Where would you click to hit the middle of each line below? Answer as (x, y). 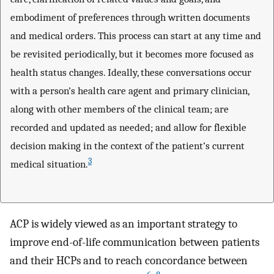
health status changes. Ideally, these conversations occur (131, 72)
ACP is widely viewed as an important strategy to (124, 224)
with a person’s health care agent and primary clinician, (130, 91)
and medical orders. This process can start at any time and (136, 36)
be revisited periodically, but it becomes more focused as (132, 54)
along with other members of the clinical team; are (120, 109)
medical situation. (49, 164)
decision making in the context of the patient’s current (128, 146)
